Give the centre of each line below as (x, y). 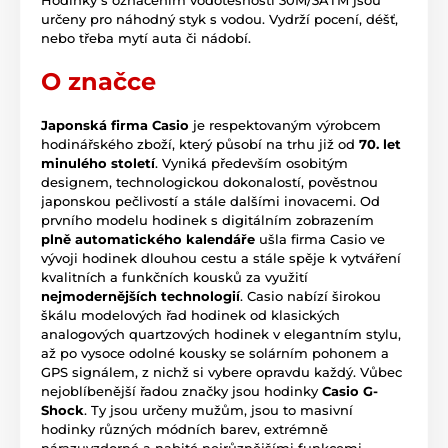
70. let (380, 144)
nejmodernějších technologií (140, 296)
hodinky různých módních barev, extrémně (184, 429)
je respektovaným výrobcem (285, 125)
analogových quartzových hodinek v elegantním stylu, (221, 334)
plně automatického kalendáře (148, 239)
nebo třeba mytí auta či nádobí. (146, 38)
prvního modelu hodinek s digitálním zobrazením (207, 220)
